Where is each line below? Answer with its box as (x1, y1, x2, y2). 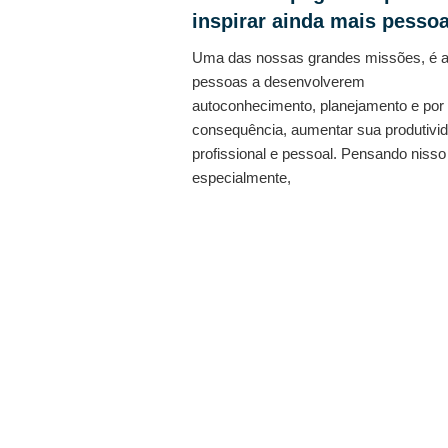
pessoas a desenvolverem (192, 72, 365, 90)
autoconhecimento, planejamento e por (192, 96, 444, 114)
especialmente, (192, 168, 291, 186)
